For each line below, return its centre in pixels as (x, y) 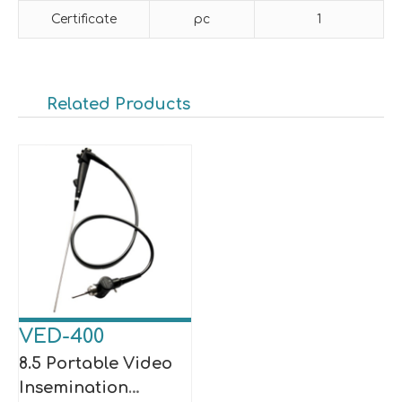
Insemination (74, 387)
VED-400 (61, 336)
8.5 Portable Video (96, 363)
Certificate (84, 19)
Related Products (118, 104)
